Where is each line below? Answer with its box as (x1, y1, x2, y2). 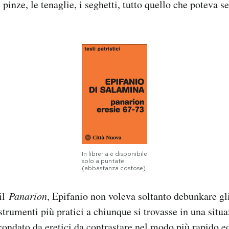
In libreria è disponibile (82, 150, 147, 158)
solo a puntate (82, 157, 124, 165)
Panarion (9, 189, 47, 202)
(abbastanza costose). (82, 164, 147, 172)
